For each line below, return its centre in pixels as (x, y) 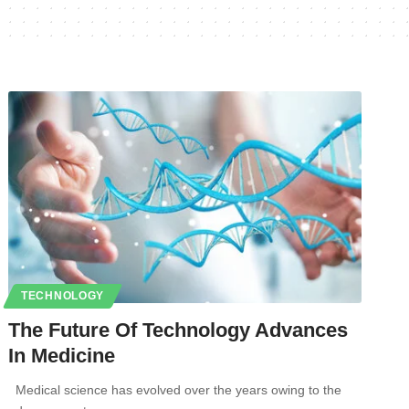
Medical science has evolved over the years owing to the (175, 389)
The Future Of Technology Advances (178, 330)
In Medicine (62, 355)
